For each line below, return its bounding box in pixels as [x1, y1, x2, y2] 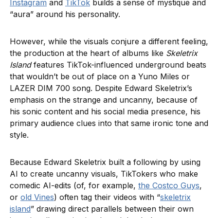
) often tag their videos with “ [54, 192, 160, 202]
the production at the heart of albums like [10, 48, 166, 58]
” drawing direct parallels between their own [31, 204, 194, 214]
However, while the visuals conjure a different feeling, [10, 36, 208, 47]
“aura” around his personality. [10, 9, 123, 19]
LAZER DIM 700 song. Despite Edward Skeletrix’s [10, 83, 192, 93]
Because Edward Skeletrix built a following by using [10, 157, 200, 167]
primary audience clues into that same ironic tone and [10, 118, 208, 128]
